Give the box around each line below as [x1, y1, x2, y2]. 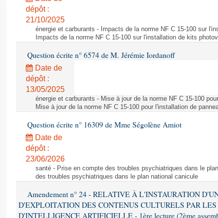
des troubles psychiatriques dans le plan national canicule [36, 173, 198, 180]
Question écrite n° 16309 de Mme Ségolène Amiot [25, 120, 182, 129]
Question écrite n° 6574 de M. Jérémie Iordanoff [25, 50, 175, 60]
